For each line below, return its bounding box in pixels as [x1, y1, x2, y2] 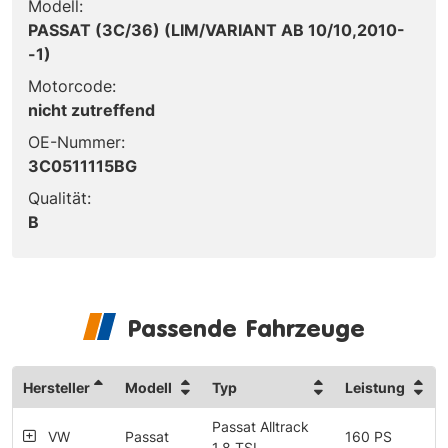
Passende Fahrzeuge [127, 312, 365, 343]
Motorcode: [28, 75, 116, 96]
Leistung [345, 378, 405, 396]
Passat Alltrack [212, 417, 309, 435]
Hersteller [23, 378, 90, 396]
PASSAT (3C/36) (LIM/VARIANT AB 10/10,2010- [28, 19, 405, 40]
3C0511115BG [28, 155, 137, 176]
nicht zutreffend [28, 99, 155, 120]
